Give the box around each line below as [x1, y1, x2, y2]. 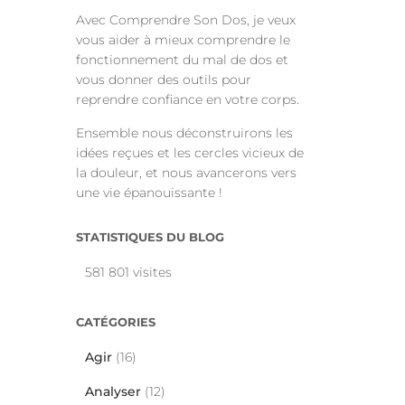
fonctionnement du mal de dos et [75, 52, 288, 68]
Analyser [84, 383, 141, 400]
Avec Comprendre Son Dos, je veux [75, 12, 296, 28]
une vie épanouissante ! [75, 184, 222, 201]
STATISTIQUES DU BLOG [75, 230, 224, 244]
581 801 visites [84, 264, 172, 280]
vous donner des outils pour [75, 71, 251, 88]
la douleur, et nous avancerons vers [75, 165, 297, 181]
